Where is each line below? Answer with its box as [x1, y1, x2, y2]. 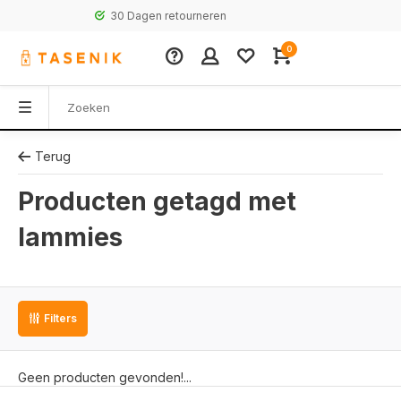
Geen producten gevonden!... [18, 370, 192, 385]
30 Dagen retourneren [40, 9, 158, 22]
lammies [18, 222, 123, 252]
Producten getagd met [18, 186, 296, 217]
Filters [44, 311, 77, 325]
